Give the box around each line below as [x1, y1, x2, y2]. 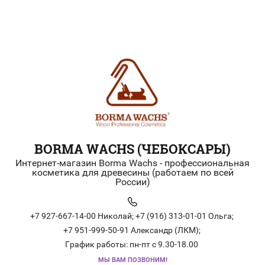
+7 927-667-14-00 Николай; [30, 211, 134, 221]
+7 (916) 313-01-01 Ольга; [135, 211, 234, 221]
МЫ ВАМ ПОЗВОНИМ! [98, 256, 167, 264]
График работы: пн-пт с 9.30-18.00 [65, 239, 198, 249]
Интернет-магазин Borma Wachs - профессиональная [15, 157, 250, 169]
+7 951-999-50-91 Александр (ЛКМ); [63, 225, 201, 235]
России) [115, 176, 150, 188]
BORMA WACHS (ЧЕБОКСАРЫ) [34, 140, 231, 157]
